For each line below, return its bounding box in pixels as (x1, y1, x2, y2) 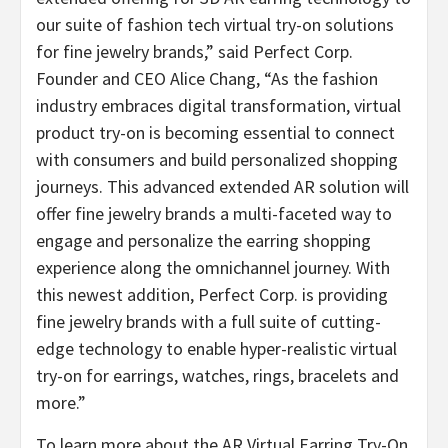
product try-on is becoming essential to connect (36, 120, 395, 144)
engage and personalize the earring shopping (36, 228, 371, 252)
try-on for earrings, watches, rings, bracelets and (36, 363, 399, 387)
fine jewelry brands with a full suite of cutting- (36, 309, 381, 333)
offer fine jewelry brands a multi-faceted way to (36, 201, 392, 225)
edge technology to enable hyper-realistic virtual (36, 336, 397, 360)
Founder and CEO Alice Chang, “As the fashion (36, 66, 378, 90)
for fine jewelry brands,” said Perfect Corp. (36, 39, 353, 63)
